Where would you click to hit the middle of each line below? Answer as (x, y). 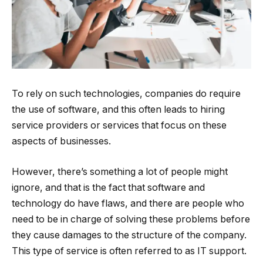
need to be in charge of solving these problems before (131, 219)
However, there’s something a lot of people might (120, 171)
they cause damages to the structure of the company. (129, 235)
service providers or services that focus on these (119, 126)
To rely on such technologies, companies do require (126, 94)
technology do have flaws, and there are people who (128, 203)
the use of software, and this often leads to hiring (118, 110)
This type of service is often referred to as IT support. (129, 251)
